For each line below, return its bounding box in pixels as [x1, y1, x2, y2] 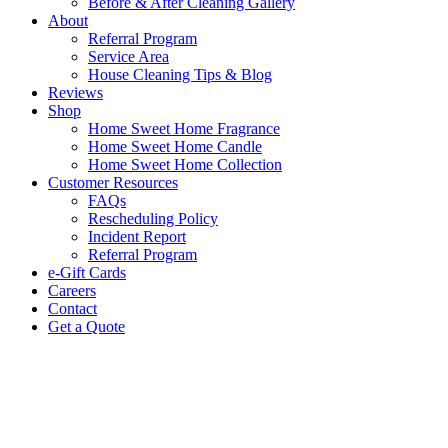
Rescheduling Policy [88, 210, 218, 227]
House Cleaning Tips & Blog [88, 66, 272, 83]
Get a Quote [48, 318, 125, 335]
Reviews [48, 84, 103, 101]
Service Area [88, 48, 169, 65]
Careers [48, 282, 96, 299]
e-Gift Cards [48, 264, 126, 281]
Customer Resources [48, 174, 178, 191]
